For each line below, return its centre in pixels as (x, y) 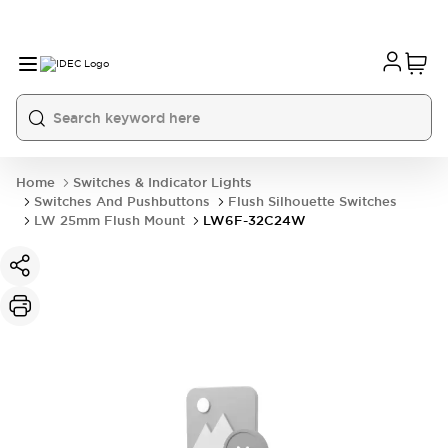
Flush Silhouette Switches (312, 201)
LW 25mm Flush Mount (109, 220)
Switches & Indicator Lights (162, 182)
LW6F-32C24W (254, 220)
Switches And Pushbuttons (122, 201)
